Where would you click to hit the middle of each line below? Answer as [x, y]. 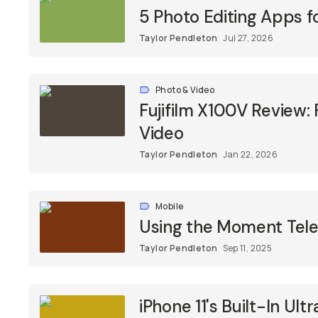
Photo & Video [185, 90]
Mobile [170, 206]
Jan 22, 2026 [251, 154]
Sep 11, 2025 [248, 248]
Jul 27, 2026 [248, 38]
